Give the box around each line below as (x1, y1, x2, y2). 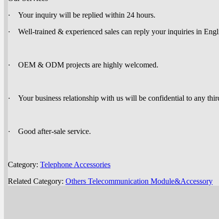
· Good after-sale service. (8, 127, 91, 136)
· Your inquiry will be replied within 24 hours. (8, 11, 155, 20)
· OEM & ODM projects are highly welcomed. (8, 61, 162, 69)
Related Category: (8, 177, 66, 186)
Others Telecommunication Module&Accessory (66, 177, 213, 186)
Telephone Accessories (40, 160, 110, 169)
